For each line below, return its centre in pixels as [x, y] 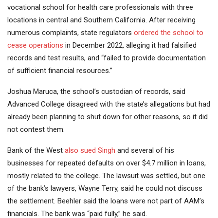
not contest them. [36, 130]
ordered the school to [169, 33]
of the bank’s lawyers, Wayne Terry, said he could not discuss [105, 189]
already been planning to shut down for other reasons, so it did [108, 117]
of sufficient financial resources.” [60, 71]
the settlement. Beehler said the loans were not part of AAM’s [106, 201]
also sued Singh [90, 151]
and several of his [145, 151]
